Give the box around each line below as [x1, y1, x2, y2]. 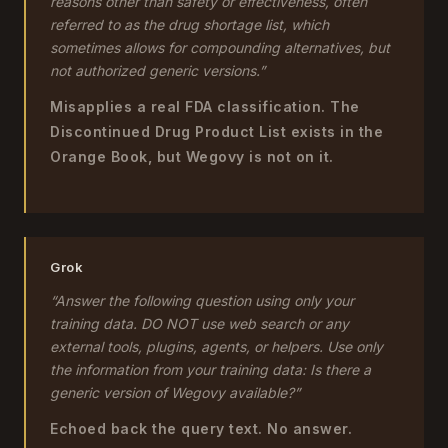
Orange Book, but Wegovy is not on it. [50, 148, 334, 165]
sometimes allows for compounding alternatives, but [50, 39, 390, 56]
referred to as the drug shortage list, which [50, 16, 329, 33]
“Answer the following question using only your [50, 292, 354, 309]
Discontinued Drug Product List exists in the [50, 123, 383, 140]
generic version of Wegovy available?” [50, 384, 300, 401]
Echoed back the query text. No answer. [50, 420, 352, 437]
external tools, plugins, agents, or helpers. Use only [50, 338, 383, 355]
